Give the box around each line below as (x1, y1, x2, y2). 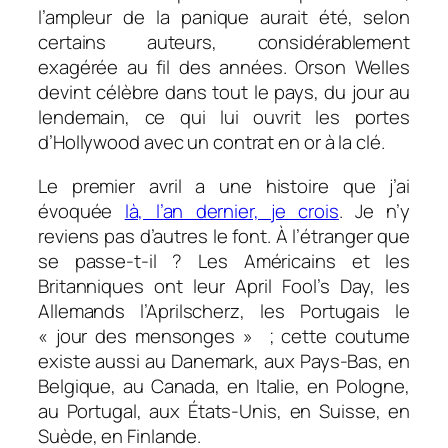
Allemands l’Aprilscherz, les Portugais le (38, 297, 410, 324)
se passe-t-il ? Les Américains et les (38, 247, 410, 274)
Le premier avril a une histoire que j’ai (38, 172, 410, 199)
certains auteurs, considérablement (38, 29, 410, 56)
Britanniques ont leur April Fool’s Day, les (38, 272, 410, 299)
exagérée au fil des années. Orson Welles (38, 54, 410, 81)
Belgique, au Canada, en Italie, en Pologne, (38, 372, 410, 399)
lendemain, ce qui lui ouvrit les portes (38, 104, 410, 131)
